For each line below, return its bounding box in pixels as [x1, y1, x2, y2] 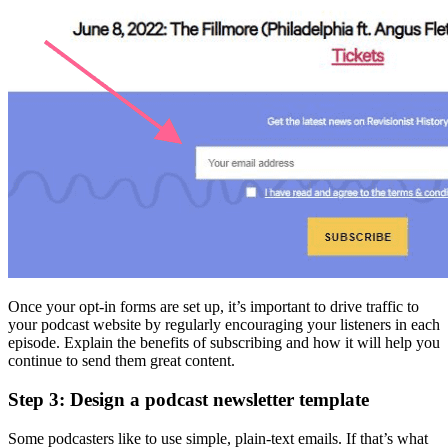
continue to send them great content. [8, 352, 235, 370]
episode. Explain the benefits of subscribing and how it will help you [8, 334, 440, 352]
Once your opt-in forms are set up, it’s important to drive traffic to [8, 298, 419, 316]
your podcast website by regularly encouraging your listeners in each [8, 316, 440, 334]
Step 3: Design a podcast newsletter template [8, 389, 369, 411]
